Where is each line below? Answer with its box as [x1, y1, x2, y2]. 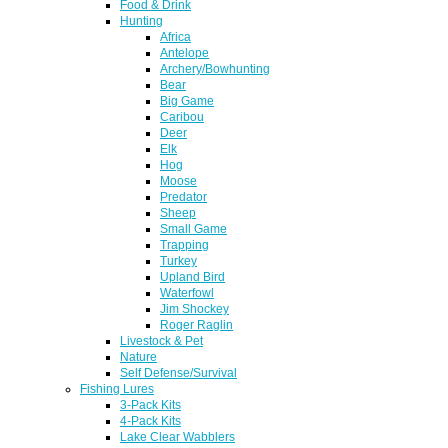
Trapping [160, 237, 209, 251]
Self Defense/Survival [120, 365, 237, 379]
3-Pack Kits [120, 397, 181, 411]
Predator [160, 189, 207, 203]
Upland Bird [160, 269, 225, 283]
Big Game [160, 93, 214, 107]
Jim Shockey [160, 301, 229, 315]
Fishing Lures [80, 381, 154, 395]
